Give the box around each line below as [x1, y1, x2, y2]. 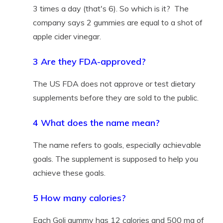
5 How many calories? [32, 192, 126, 204]
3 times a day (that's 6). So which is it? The [32, 3, 189, 13]
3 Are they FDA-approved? [32, 55, 146, 67]
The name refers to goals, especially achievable [32, 139, 201, 150]
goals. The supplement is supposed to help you [32, 153, 198, 164]
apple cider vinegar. [32, 31, 101, 41]
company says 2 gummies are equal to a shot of [32, 17, 203, 27]
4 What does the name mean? [32, 116, 160, 128]
